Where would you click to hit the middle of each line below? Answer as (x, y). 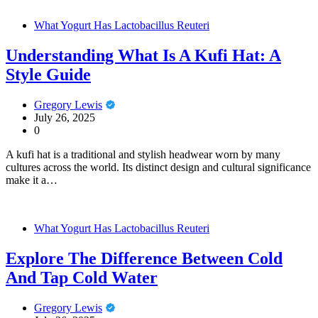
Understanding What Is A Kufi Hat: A (143, 56)
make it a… (32, 180)
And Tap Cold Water (82, 277)
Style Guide (48, 75)
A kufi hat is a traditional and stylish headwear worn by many (143, 155)
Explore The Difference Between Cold (144, 258)
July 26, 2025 (65, 118)
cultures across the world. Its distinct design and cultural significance (158, 168)
